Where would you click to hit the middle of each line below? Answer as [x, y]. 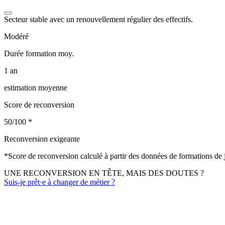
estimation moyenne [36, 87]
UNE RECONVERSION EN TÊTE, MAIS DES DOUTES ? [104, 173]
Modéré [16, 36]
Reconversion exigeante [42, 139]
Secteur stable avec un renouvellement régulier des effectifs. [98, 19]
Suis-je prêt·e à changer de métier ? [60, 182]
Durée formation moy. [39, 53]
